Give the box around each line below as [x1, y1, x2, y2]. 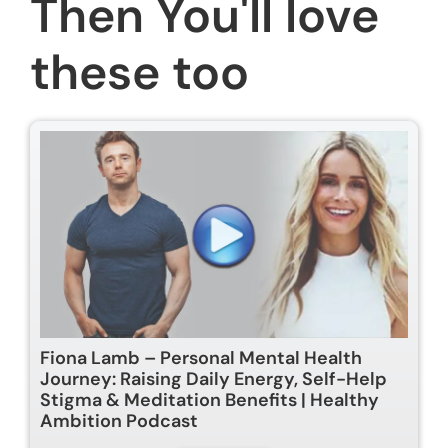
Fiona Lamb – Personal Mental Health [40, 345, 362, 370]
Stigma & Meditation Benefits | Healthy [40, 387, 379, 412]
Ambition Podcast [40, 408, 198, 433]
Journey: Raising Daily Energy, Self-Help [40, 366, 387, 391]
